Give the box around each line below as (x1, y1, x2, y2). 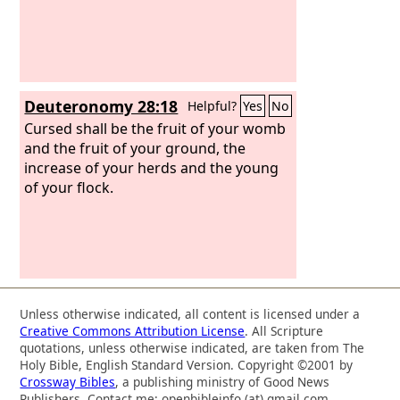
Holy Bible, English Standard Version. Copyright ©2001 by (20, 355, 354, 373)
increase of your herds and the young (24, 157, 279, 178)
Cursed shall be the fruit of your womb (24, 118, 287, 138)
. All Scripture (245, 321, 324, 339)
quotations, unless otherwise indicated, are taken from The (20, 338, 365, 356)
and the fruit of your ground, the (24, 137, 246, 158)
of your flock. (24, 177, 114, 197)
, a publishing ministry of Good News (115, 372, 330, 390)
